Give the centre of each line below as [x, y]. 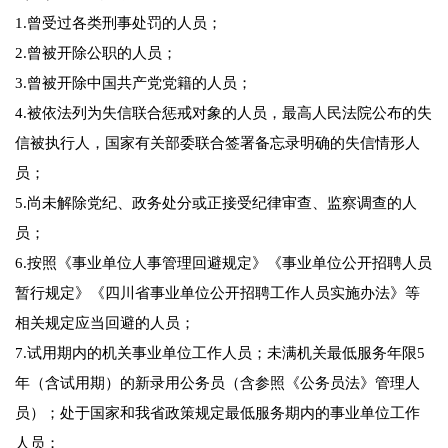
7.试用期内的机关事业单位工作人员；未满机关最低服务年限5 [220, 353]
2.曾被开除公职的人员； [96, 53]
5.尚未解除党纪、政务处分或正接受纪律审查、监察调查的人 [216, 203]
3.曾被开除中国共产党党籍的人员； [133, 83]
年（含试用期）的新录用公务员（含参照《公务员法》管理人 [217, 383]
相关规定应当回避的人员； [105, 323]
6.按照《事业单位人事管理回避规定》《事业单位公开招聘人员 [223, 263]
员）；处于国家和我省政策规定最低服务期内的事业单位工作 [217, 413]
